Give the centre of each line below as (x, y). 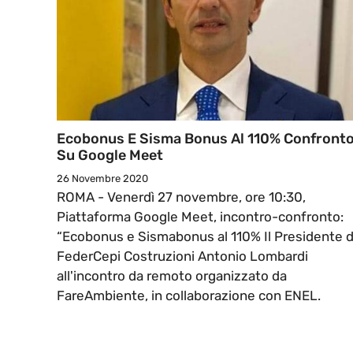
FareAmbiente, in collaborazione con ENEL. (189, 296)
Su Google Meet (110, 156)
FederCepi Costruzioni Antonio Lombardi (182, 256)
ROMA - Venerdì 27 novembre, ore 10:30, (181, 197)
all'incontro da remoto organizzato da (172, 276)
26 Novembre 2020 (102, 179)
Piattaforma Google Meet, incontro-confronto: (200, 217)
